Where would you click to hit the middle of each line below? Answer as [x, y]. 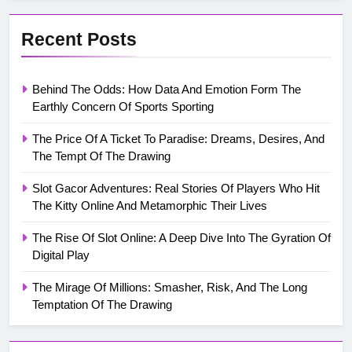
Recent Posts [79, 39]
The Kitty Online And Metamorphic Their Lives [150, 205]
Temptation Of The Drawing [102, 304]
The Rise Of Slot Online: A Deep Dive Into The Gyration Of [181, 237]
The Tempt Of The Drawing [101, 156]
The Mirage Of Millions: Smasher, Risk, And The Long [170, 287]
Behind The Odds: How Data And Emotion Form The [167, 89]
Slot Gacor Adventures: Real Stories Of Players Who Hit [176, 188]
